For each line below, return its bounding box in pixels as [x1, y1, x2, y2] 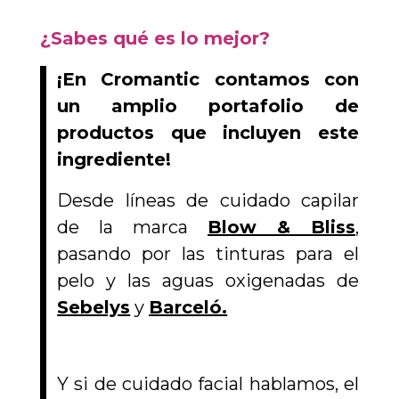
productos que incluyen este [57, 121, 359, 143]
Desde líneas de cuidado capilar [57, 189, 359, 211]
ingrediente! [57, 148, 172, 170]
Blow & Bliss [208, 216, 356, 238]
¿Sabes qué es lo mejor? [40, 27, 275, 49]
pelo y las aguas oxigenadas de [57, 269, 359, 291]
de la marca [57, 216, 208, 238]
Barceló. [149, 296, 228, 318]
